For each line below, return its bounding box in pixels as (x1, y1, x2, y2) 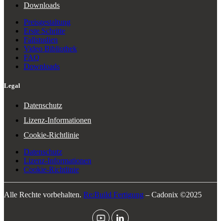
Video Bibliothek (24, 44, 77, 53)
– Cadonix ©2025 (144, 190, 202, 199)
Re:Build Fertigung (83, 190, 144, 199)
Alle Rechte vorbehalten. (4, 190, 83, 199)
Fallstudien (24, 36, 58, 44)
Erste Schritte (24, 27, 65, 36)
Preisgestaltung (24, 18, 71, 27)
